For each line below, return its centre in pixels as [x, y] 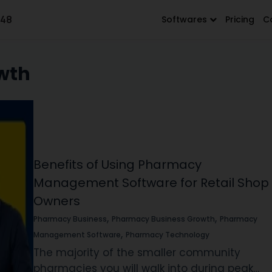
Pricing [240, 19]
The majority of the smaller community [137, 252]
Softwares [185, 19]
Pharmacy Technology [167, 234]
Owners [56, 201]
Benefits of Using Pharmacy [117, 164]
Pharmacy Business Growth [163, 219]
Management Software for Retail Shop [151, 182]
